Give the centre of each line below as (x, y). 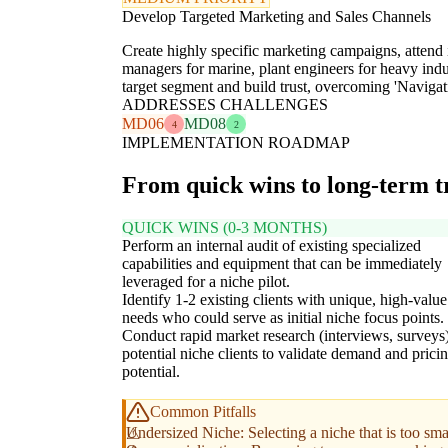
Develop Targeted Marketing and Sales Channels (276, 17)
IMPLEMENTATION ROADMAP (236, 143)
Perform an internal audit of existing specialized (271, 246)
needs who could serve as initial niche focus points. (283, 318)
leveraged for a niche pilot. (206, 282)
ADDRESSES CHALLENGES (225, 105)
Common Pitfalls (203, 412)
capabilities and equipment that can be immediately (282, 264)
